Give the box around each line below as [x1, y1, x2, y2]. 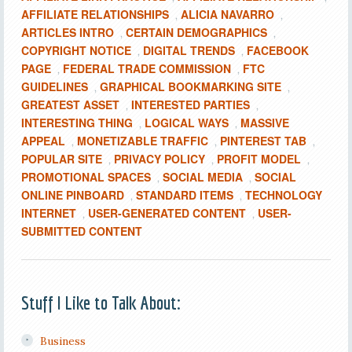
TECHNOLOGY [244, 187, 322, 203]
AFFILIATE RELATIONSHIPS [20, 6, 169, 22]
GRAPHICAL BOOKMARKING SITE [99, 79, 281, 94]
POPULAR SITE [20, 151, 102, 167]
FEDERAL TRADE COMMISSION [62, 60, 231, 76]
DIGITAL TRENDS [142, 42, 235, 58]
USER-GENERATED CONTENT [87, 205, 246, 221]
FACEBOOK [246, 42, 309, 58]
